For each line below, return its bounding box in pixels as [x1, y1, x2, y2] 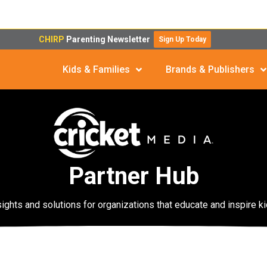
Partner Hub [68, 162, 199, 191]
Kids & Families [63, 64, 131, 75]
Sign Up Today [159, 35, 207, 44]
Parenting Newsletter [66, 35, 154, 44]
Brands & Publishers [166, 64, 255, 75]
